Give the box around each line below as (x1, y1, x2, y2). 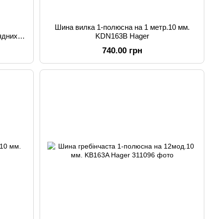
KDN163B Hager (95, 32, 149, 40)
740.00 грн (102, 46, 142, 55)
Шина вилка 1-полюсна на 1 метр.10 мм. (54, 23, 190, 31)
